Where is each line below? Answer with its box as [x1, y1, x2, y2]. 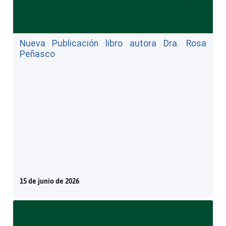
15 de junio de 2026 [19, 177, 79, 185]
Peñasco [19, 48, 55, 59]
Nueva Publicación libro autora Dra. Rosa [19, 38, 206, 48]
